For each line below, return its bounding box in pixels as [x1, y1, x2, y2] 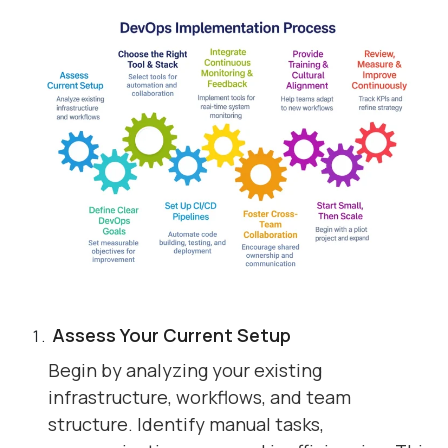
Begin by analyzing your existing [48, 357, 322, 382]
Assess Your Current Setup [48, 322, 291, 347]
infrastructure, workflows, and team [48, 384, 351, 409]
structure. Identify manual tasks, [48, 411, 324, 436]
